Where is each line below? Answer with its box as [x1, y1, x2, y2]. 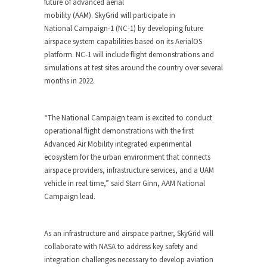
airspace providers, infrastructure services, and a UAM [44, 165, 214, 175]
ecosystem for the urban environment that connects [44, 152, 210, 162]
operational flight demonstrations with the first [44, 126, 194, 136]
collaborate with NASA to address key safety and [44, 241, 198, 252]
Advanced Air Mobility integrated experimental [44, 139, 191, 149]
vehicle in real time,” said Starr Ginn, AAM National [44, 178, 205, 188]
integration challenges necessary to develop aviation [44, 254, 213, 265]
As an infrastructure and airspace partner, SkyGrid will [44, 228, 213, 238]
